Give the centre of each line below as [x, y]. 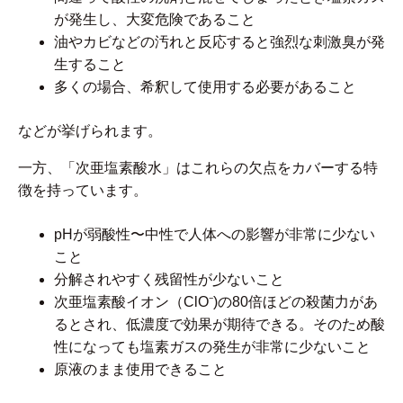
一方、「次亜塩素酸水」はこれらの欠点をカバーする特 [198, 168]
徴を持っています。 [83, 191]
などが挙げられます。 [90, 131]
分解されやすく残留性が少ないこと [169, 280]
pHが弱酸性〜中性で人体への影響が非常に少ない [215, 235]
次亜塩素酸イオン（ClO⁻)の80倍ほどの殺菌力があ [216, 302]
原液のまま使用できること [140, 370]
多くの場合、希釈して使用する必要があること [205, 87]
